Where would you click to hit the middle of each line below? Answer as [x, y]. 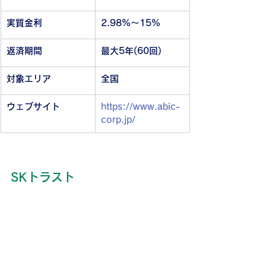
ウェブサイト [33, 107]
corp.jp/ [118, 120]
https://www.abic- [140, 107]
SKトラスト [43, 177]
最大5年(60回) [131, 51]
